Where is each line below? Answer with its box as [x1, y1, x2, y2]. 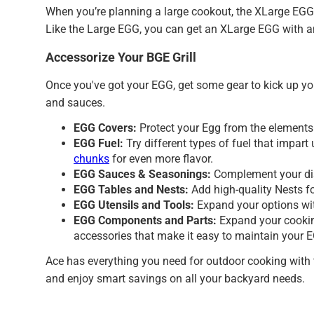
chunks [74, 151, 109, 165]
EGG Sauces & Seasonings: [74, 167, 214, 181]
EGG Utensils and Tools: [74, 198, 197, 212]
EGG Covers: [74, 121, 139, 135]
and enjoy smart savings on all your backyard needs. [46, 272, 305, 286]
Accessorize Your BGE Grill [46, 50, 196, 65]
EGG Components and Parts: [74, 213, 219, 227]
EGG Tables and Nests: [74, 182, 191, 196]
